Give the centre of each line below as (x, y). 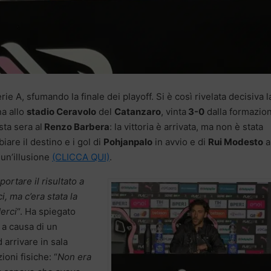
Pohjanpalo (128, 142)
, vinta (174, 112)
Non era (74, 257)
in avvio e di (180, 142)
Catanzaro (138, 112)
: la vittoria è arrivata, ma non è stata (186, 127)
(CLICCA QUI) (81, 157)
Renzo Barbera (76, 127)
